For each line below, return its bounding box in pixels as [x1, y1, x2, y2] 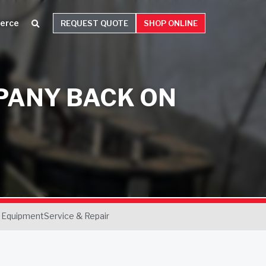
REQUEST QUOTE [60, 18, 128, 28]
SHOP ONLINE [143, 18, 198, 28]
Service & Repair [43, 211, 109, 221]
